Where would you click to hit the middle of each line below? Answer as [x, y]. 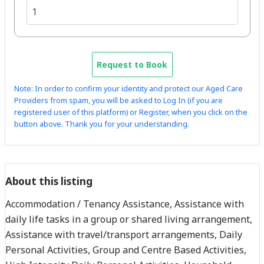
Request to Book [132, 64]
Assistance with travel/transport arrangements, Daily [123, 234]
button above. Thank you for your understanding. [101, 124]
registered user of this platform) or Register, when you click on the [131, 112]
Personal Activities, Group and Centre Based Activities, [126, 250]
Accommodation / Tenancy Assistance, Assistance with [124, 204]
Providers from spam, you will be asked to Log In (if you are [118, 100]
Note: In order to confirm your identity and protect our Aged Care [128, 88]
